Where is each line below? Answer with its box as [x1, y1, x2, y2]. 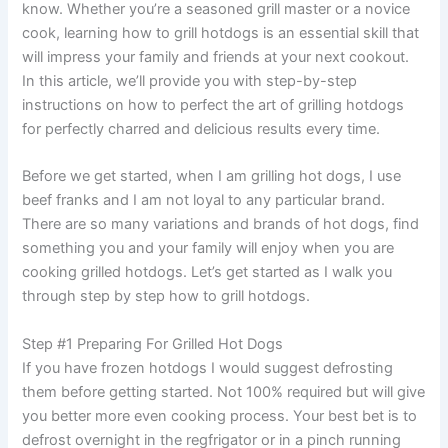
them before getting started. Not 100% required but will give [22, 382, 426, 401]
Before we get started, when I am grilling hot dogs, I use [22, 167, 402, 186]
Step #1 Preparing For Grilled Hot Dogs [22, 334, 284, 353]
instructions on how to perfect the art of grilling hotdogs [22, 96, 405, 114]
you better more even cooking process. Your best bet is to [22, 406, 418, 425]
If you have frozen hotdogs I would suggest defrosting [22, 358, 394, 377]
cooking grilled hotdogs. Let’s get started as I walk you [22, 263, 393, 282]
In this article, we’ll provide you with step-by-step [22, 72, 358, 90]
